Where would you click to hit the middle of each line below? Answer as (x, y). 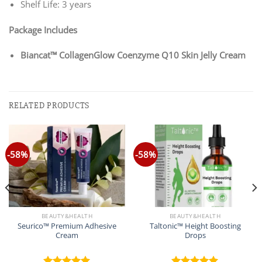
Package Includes (43, 30)
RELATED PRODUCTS (49, 106)
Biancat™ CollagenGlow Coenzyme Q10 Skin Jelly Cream (133, 55)
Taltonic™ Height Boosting (195, 225)
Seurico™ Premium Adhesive (67, 225)
